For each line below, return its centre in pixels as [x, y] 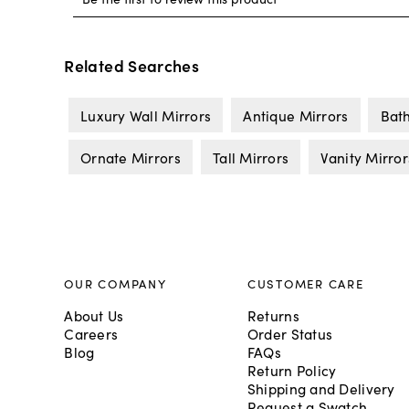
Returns [273, 315]
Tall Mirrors [251, 157]
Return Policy [292, 370]
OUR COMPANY [115, 283]
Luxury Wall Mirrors [146, 115]
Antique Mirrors [296, 115]
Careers [91, 334]
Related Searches [132, 66]
